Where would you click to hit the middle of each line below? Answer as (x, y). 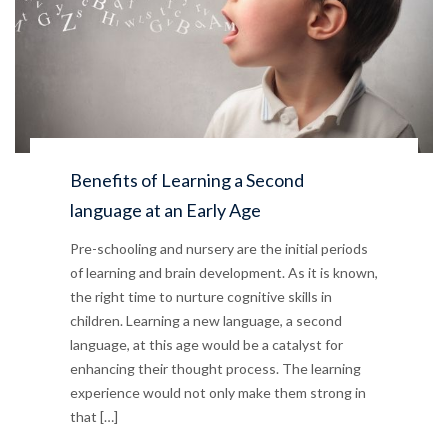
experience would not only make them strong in (218, 393)
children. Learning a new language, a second (206, 321)
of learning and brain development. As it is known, (224, 273)
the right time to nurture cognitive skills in (201, 297)
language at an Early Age (165, 210)
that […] (94, 417)
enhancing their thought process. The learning (215, 369)
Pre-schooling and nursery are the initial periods (219, 249)
